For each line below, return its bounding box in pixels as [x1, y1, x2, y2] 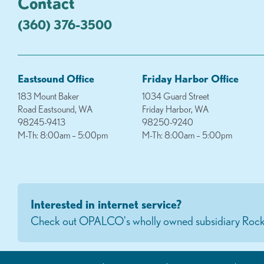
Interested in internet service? [31, 197, 181, 211]
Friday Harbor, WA [142, 103, 210, 114]
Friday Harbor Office [142, 72, 239, 84]
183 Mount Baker [18, 90, 79, 101]
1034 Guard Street [142, 90, 210, 101]
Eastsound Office [18, 72, 94, 84]
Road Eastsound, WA [18, 103, 93, 114]
